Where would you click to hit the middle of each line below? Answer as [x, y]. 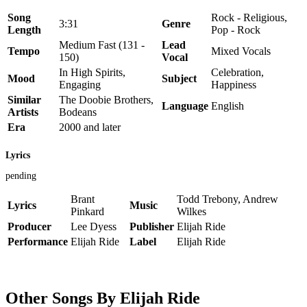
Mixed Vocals [241, 51]
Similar [24, 99]
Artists [23, 112]
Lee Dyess [94, 227]
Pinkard [87, 212]
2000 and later [90, 127]
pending [21, 176]
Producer [29, 227]
